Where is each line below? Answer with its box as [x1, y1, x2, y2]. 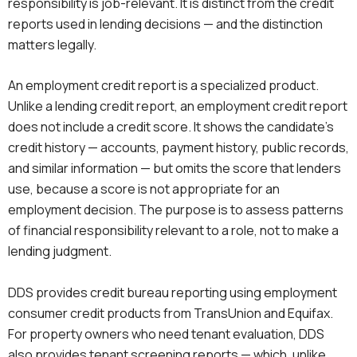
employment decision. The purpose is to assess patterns [8, 201, 343, 219]
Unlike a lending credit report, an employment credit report [8, 97, 347, 116]
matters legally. [8, 35, 96, 53]
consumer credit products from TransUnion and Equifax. [8, 304, 333, 322]
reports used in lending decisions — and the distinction [8, 14, 323, 33]
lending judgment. [8, 242, 112, 261]
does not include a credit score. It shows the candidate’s [8, 118, 334, 136]
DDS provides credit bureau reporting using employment [8, 283, 337, 301]
